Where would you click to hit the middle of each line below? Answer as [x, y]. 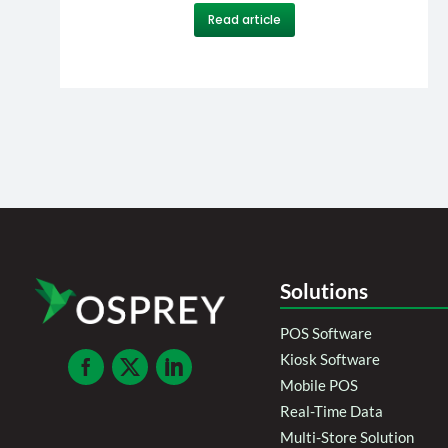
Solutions [324, 290]
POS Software [326, 332]
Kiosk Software [330, 358]
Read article [244, 19]
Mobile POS [319, 384]
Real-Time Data [331, 410]
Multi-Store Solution [347, 436]
